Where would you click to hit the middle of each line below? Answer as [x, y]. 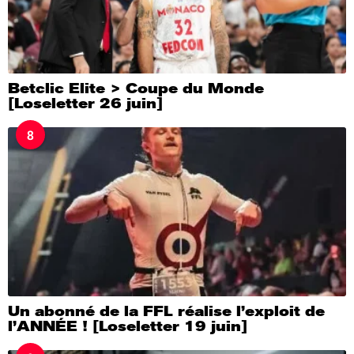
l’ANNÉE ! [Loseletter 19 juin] [128, 326]
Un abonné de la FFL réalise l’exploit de [166, 311]
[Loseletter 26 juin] [85, 103]
